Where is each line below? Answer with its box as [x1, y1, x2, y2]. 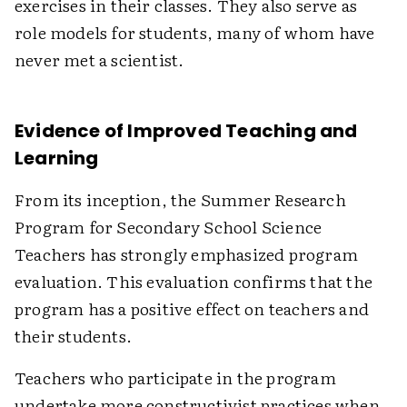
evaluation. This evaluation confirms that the [15, 269, 373, 294]
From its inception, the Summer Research [15, 187, 346, 213]
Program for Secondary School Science [15, 214, 323, 240]
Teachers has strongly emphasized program [15, 242, 359, 267]
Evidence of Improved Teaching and [15, 118, 358, 144]
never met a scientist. [15, 47, 184, 73]
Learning [15, 145, 99, 172]
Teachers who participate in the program [15, 365, 336, 391]
